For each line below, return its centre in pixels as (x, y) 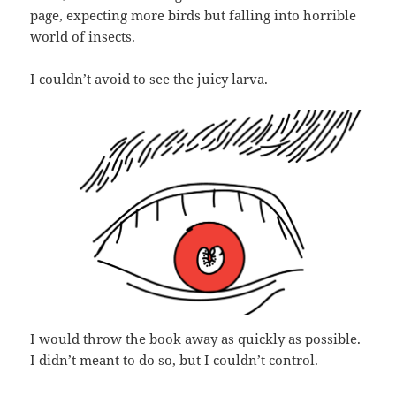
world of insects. (83, 36)
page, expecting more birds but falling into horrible (194, 15)
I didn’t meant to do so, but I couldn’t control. (175, 360)
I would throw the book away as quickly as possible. (196, 339)
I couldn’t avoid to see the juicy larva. (149, 78)
